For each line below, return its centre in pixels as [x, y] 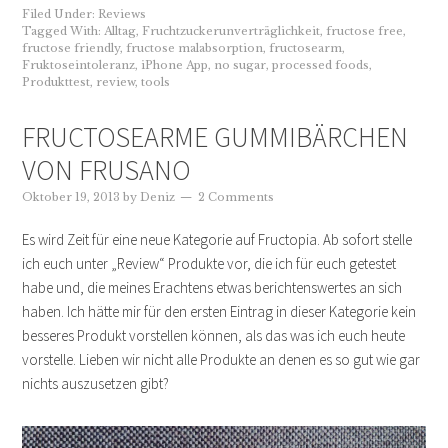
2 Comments [236, 197]
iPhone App [175, 65]
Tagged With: [63, 31]
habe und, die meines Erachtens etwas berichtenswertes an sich [212, 288]
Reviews [122, 14]
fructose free [365, 31]
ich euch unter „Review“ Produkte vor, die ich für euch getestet [209, 264]
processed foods [321, 65]
